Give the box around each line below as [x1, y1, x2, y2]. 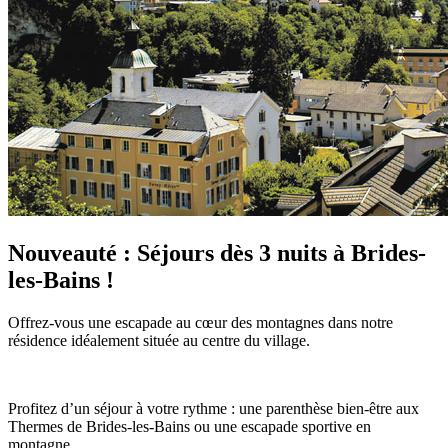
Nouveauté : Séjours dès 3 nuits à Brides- [8, 240, 426, 267]
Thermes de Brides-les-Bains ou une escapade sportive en [8, 418, 371, 436]
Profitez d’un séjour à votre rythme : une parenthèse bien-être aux [8, 400, 419, 418]
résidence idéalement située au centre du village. [8, 332, 310, 350]
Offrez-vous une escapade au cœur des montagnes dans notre [8, 314, 393, 332]
